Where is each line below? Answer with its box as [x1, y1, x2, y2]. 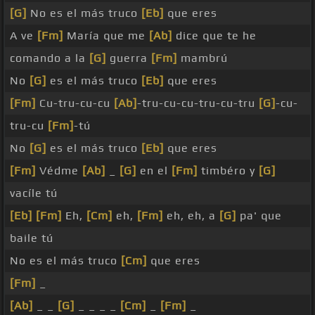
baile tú [10, 231, 53, 245]
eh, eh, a [163, 209, 219, 223]
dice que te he [172, 29, 257, 43]
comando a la [10, 51, 89, 65]
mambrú [177, 51, 228, 65]
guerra [106, 51, 151, 65]
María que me [63, 29, 149, 43]
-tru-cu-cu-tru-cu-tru [137, 96, 259, 110]
